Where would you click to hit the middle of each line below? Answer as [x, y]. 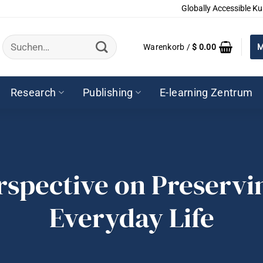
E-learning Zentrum [206, 92]
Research [33, 92]
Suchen [17, 39]
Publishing [108, 92]
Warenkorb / [168, 47]
